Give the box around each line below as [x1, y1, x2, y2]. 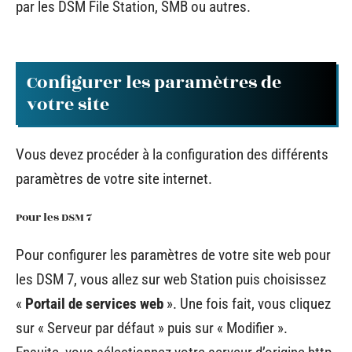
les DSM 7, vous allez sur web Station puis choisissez [16, 270, 326, 288]
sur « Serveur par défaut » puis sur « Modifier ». [16, 319, 288, 337]
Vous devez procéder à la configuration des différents [16, 145, 328, 163]
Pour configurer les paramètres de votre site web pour [16, 246, 331, 264]
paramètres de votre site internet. [16, 170, 212, 188]
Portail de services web [25, 295, 163, 313]
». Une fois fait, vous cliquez [163, 295, 331, 313]
